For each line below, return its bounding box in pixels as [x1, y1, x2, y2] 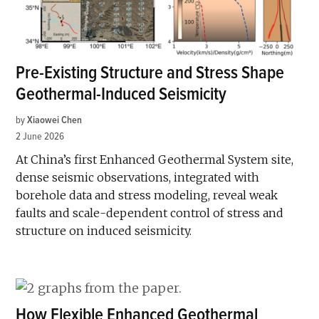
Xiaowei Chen [27, 114, 83, 127]
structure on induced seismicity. [16, 224, 192, 239]
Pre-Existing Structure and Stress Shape [16, 62, 285, 85]
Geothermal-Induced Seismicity [16, 83, 227, 106]
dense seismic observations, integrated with [16, 170, 260, 185]
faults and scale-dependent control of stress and [16, 206, 284, 221]
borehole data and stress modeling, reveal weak [16, 188, 278, 203]
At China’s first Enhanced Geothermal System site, [16, 152, 294, 167]
